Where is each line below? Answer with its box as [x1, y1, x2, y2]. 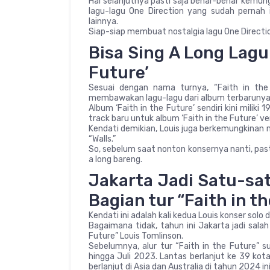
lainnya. [89, 16, 118, 27]
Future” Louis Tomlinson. [89, 230, 183, 241]
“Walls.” [89, 133, 116, 144]
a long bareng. [89, 154, 142, 165]
